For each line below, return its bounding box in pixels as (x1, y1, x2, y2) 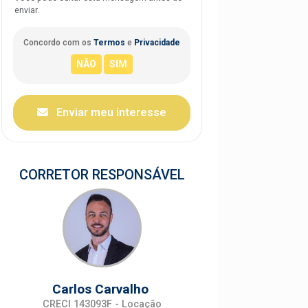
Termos (93, 37, 125, 47)
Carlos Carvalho (52, 280, 152, 297)
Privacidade (134, 37, 180, 47)
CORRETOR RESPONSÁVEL (19, 166, 185, 183)
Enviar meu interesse (54, 105, 166, 119)
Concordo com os (23, 37, 93, 47)
